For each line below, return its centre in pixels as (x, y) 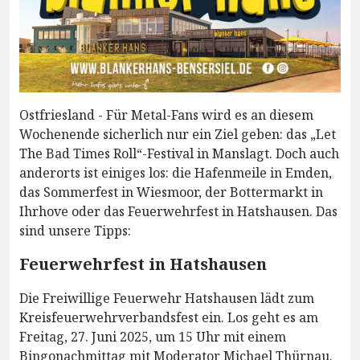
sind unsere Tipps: (75, 231)
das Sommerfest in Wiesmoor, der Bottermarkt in (171, 192)
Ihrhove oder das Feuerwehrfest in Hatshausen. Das (178, 212)
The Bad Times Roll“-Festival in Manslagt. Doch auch (179, 154)
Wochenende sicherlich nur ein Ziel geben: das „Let (178, 135)
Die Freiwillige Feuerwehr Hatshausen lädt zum (167, 299)
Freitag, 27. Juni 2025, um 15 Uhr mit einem (153, 337)
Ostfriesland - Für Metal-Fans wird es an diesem (166, 115)
